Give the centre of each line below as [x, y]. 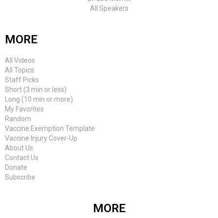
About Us [19, 148]
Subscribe [20, 177]
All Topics [19, 70]
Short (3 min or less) [36, 90]
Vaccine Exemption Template [50, 129]
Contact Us [22, 158]
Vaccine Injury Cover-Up [41, 138]
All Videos [20, 61]
